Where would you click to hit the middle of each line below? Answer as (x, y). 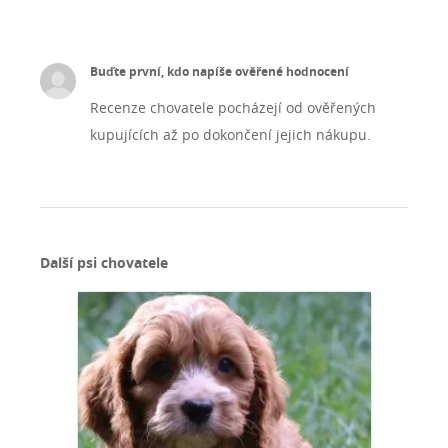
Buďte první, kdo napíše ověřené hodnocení (219, 72)
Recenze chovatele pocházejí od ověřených (232, 108)
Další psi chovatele (104, 263)
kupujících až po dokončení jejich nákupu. (230, 135)
